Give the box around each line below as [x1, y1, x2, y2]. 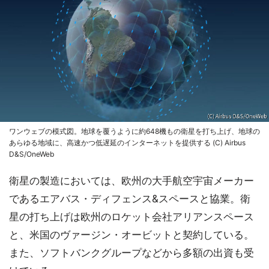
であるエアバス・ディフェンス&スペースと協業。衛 [9, 192, 250, 205]
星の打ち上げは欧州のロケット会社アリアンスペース [9, 210, 254, 223]
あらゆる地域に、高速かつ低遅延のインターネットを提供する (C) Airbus [9, 138, 246, 147]
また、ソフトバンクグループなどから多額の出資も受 [9, 246, 254, 259]
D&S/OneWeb [9, 149, 54, 159]
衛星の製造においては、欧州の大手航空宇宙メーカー [9, 174, 254, 187]
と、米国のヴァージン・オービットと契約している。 [9, 228, 254, 241]
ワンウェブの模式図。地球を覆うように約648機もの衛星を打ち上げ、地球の [9, 126, 260, 136]
